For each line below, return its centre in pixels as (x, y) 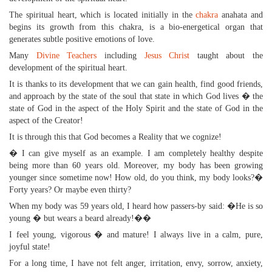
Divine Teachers (66, 56)
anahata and (241, 15)
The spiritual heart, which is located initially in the (103, 15)
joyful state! (30, 247)
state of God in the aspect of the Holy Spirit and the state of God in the (136, 108)
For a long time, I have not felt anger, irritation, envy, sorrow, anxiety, (136, 263)
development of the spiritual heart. (68, 68)
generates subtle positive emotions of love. (82, 39)
